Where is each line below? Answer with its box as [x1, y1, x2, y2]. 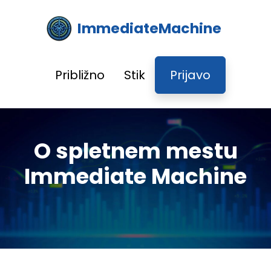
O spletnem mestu [33, 136, 238, 166]
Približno [55, 67, 105, 83]
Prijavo [170, 67, 211, 83]
